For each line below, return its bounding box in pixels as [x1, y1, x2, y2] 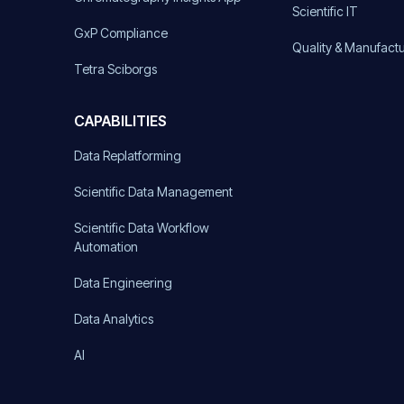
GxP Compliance [74, 24, 168, 41]
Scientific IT [292, 3, 359, 19]
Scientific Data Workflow [74, 219, 209, 235]
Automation [74, 238, 138, 254]
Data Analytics [74, 310, 153, 326]
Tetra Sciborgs [74, 60, 157, 77]
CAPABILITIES [74, 111, 167, 130]
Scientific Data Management [74, 183, 233, 199]
